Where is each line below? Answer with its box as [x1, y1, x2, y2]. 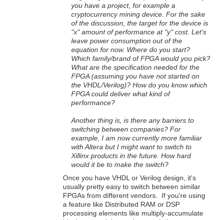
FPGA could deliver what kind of [71, 89, 170, 98]
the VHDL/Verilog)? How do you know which [71, 81, 207, 89]
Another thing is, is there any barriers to [71, 116, 194, 124]
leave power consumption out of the [71, 36, 182, 45]
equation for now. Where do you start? [71, 45, 190, 54]
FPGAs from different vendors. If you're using [63, 191, 205, 199]
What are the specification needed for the [71, 63, 199, 71]
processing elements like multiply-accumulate [63, 209, 203, 217]
